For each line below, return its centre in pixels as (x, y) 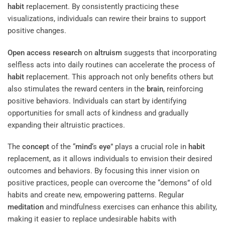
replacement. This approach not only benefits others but (119, 77)
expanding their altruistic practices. (66, 125)
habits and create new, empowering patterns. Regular (96, 195)
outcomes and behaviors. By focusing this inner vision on (103, 171)
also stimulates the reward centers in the (77, 89)
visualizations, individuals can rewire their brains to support (107, 19)
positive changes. (37, 31)
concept (36, 147)
